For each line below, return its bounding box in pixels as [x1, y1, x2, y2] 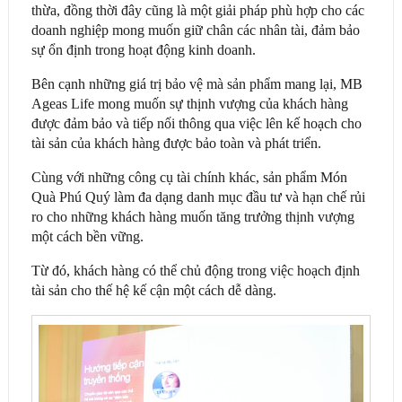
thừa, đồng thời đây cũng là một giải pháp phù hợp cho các [31, 2, 364, 18]
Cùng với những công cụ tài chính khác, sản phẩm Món [31, 169, 347, 185]
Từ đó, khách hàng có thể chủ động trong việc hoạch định [31, 262, 360, 278]
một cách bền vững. [31, 228, 147, 244]
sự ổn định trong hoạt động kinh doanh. [31, 41, 259, 57]
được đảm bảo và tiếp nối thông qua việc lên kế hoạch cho [31, 115, 362, 131]
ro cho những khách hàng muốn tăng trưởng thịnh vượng [31, 208, 354, 224]
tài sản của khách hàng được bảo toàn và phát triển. [31, 135, 325, 151]
